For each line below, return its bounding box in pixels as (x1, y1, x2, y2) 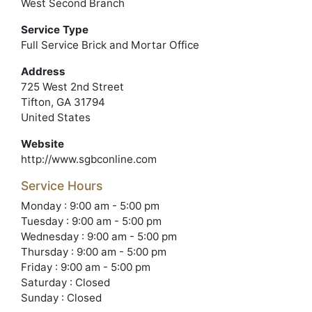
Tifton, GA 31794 (21, 95, 105, 109)
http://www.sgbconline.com (21, 153, 157, 166)
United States (21, 111, 91, 124)
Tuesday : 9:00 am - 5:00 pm (21, 214, 162, 228)
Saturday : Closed (21, 276, 110, 289)
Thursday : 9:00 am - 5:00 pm (21, 245, 166, 258)
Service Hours (21, 178, 102, 193)
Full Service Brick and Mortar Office (21, 38, 199, 52)
